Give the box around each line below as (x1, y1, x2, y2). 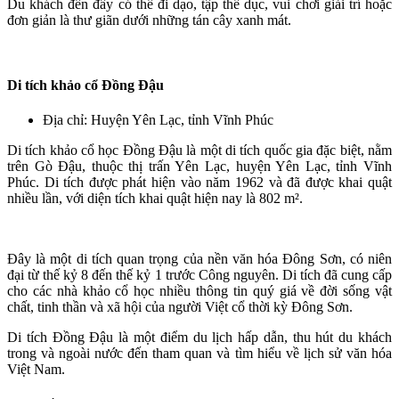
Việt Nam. (7, 362, 65, 378)
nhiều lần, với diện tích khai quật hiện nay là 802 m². (7, 191, 303, 207)
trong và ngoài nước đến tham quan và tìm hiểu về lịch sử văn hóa (7, 346, 392, 362)
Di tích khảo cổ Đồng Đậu (7, 77, 164, 93)
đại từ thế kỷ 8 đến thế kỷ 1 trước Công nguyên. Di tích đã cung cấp (7, 267, 392, 283)
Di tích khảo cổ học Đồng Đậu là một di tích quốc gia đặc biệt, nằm (7, 142, 392, 159)
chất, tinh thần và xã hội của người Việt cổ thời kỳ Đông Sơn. (7, 299, 353, 315)
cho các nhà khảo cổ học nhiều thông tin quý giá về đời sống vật (7, 283, 392, 299)
